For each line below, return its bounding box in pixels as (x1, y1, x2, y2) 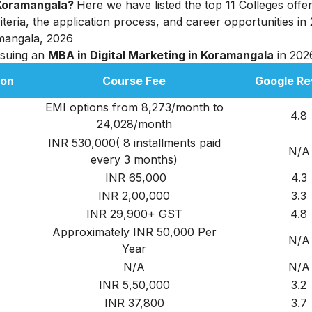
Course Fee (102, 73, 166, 88)
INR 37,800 (104, 295, 164, 310)
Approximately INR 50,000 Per (52, 224, 217, 239)
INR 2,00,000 (98, 188, 170, 203)
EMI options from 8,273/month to (45, 100, 224, 114)
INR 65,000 (102, 170, 166, 185)
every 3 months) (91, 152, 178, 166)
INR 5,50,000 (98, 277, 170, 292)
